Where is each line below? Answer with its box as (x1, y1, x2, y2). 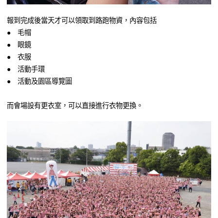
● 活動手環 (7, 64, 45, 73)
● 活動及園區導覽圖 (7, 76, 72, 86)
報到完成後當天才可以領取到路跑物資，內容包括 (7, 15, 157, 25)
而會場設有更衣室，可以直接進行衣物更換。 (7, 100, 143, 110)
